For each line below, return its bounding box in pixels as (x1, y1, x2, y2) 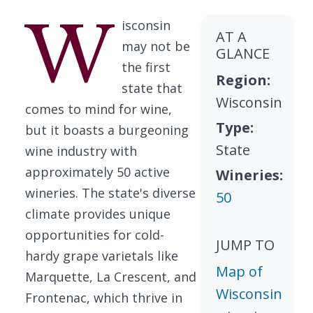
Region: (216, 71, 271, 89)
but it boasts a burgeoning (25, 122, 189, 138)
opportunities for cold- (25, 226, 164, 243)
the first (121, 59, 170, 75)
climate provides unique (25, 205, 170, 222)
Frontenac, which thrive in (25, 289, 182, 306)
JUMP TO (216, 235, 275, 254)
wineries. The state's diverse (25, 184, 196, 201)
